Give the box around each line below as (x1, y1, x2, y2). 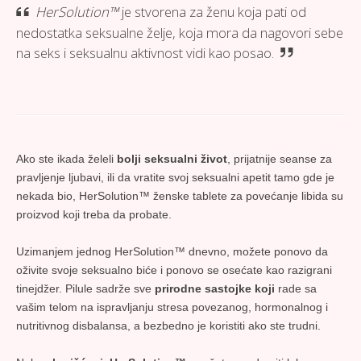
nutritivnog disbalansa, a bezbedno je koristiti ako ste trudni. (16, 318, 321, 332)
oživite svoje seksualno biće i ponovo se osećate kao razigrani (16, 263, 332, 276)
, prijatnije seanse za (227, 151, 332, 165)
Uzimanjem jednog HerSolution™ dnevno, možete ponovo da (16, 244, 328, 258)
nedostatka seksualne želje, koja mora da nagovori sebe (16, 23, 343, 42)
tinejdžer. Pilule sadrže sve (16, 281, 155, 295)
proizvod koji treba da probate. (16, 207, 172, 221)
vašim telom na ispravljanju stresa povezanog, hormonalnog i (16, 300, 328, 313)
